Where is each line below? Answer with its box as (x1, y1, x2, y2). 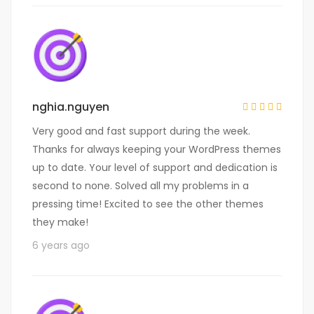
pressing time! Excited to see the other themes (32, 197, 264, 212)
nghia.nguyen (32, 98, 109, 115)
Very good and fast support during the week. (32, 124, 250, 139)
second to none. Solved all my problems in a (32, 179, 249, 193)
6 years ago (32, 238, 90, 253)
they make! (32, 215, 88, 230)
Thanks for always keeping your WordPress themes (32, 142, 281, 157)
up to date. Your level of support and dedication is (32, 161, 278, 175)
